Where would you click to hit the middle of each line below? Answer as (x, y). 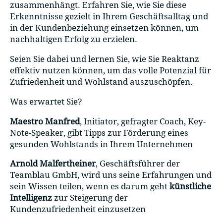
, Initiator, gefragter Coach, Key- (143, 121)
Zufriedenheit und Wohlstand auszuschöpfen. (103, 82)
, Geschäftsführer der (138, 164)
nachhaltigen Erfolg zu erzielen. (75, 39)
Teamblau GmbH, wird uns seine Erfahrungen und (111, 175)
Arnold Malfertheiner (53, 164)
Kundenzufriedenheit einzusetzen (78, 209)
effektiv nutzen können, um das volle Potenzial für (111, 71)
